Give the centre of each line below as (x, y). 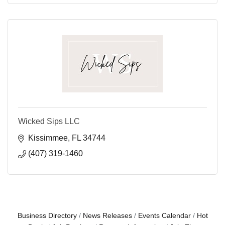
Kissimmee (48, 138)
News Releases (107, 216)
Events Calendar (164, 216)
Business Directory (47, 216)
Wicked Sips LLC (49, 122)
